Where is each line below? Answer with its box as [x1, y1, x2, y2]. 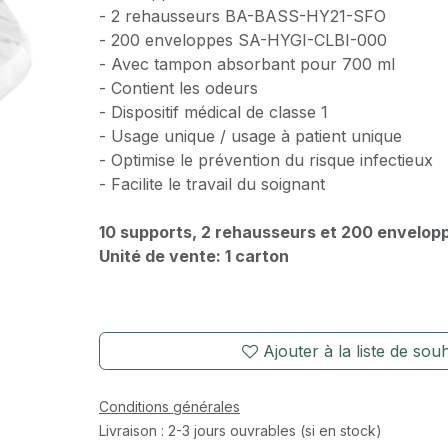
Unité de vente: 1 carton [98, 246, 289, 266]
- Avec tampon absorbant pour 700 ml [98, 54, 395, 74]
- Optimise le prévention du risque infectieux [98, 150, 433, 170]
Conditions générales [98, 398, 240, 415]
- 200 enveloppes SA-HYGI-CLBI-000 [98, 30, 387, 50]
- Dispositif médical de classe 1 [98, 102, 328, 122]
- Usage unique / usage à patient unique [98, 126, 402, 146]
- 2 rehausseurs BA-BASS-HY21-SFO [98, 6, 386, 26]
